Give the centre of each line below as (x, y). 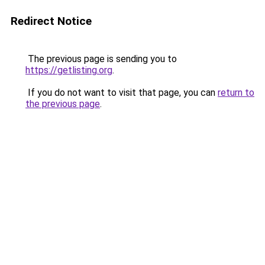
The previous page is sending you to (101, 59)
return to (236, 93)
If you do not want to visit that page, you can (122, 93)
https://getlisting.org (69, 70)
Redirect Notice (51, 21)
